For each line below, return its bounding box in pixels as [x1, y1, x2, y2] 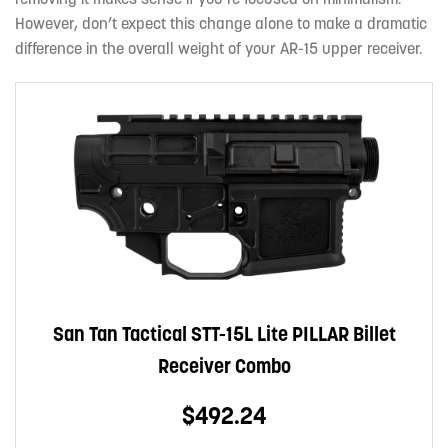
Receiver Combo [157, 353, 291, 380]
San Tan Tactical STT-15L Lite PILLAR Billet [52, 321, 396, 348]
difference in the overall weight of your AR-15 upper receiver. [15, 38, 422, 59]
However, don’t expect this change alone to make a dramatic [15, 13, 427, 34]
